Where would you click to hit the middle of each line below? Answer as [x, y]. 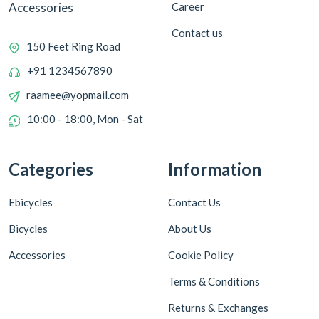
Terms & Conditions [214, 282]
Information [215, 169]
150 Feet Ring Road [73, 47]
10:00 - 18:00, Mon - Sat [85, 119]
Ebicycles [31, 203]
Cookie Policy [201, 255]
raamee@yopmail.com [78, 95]
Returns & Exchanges [218, 308]
